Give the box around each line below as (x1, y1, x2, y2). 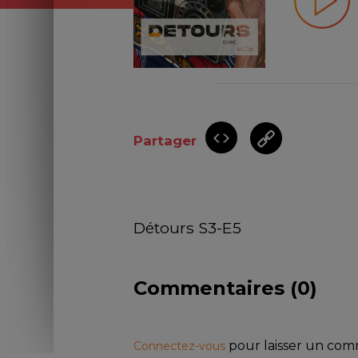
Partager (133, 133, 197, 149)
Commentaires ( (133, 276, 298, 300)
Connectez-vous (133, 339, 229, 354)
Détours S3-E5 (133, 218, 242, 238)
